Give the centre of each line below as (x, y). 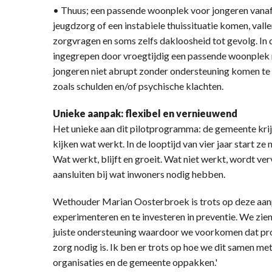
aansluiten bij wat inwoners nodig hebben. (139, 174)
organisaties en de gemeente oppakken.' (135, 262)
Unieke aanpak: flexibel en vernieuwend (145, 113)
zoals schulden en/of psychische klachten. (138, 86)
